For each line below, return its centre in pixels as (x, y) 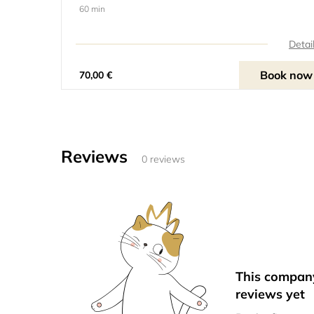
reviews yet (271, 294)
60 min (92, 9)
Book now (286, 75)
